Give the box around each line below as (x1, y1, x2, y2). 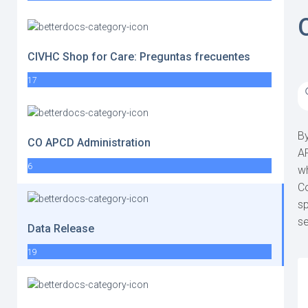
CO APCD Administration (27, 135, 151, 149)
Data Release (27, 222, 94, 236)
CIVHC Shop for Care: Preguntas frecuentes (27, 49, 250, 63)
